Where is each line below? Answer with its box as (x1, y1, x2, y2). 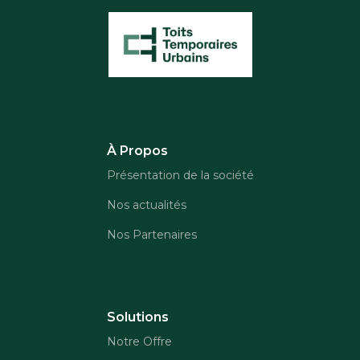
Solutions (106, 309, 169, 325)
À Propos (106, 143, 168, 159)
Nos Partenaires (106, 227, 197, 243)
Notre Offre (106, 334, 172, 350)
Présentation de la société (106, 168, 254, 183)
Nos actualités (106, 198, 186, 213)
